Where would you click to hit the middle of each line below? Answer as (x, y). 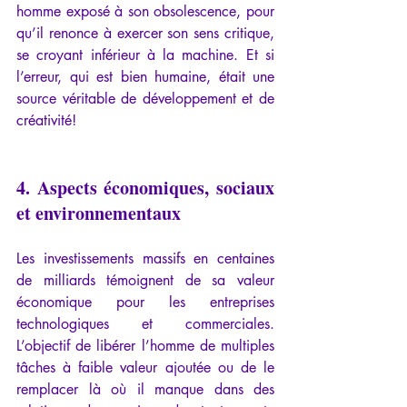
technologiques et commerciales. (145, 324)
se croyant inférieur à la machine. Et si (145, 55)
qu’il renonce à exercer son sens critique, (145, 34)
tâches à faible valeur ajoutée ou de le (145, 368)
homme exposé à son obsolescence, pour (145, 12)
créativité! (46, 121)
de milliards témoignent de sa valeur (145, 281)
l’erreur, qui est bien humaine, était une (145, 77)
